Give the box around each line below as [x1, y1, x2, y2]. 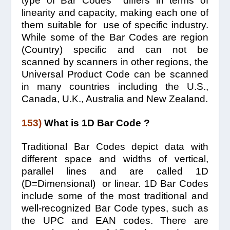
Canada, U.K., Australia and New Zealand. [22, 93, 208, 105]
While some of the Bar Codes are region [22, 32, 208, 43]
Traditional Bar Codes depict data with [22, 141, 208, 152]
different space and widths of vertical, [22, 154, 208, 164]
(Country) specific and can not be [22, 44, 208, 55]
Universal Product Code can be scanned [22, 69, 208, 80]
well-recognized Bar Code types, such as [22, 203, 208, 214]
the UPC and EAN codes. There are [22, 215, 208, 226]
